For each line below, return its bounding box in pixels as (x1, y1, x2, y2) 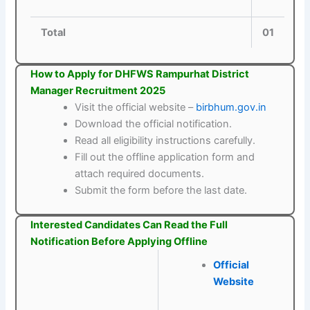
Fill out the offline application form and (75, 151, 255, 164)
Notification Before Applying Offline (30, 235, 208, 248)
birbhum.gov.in (196, 101, 267, 114)
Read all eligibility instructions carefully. (75, 134, 256, 147)
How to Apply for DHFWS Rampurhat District (30, 68, 250, 81)
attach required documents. (75, 167, 205, 181)
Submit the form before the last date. (75, 184, 248, 197)
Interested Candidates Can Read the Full (30, 219, 228, 232)
